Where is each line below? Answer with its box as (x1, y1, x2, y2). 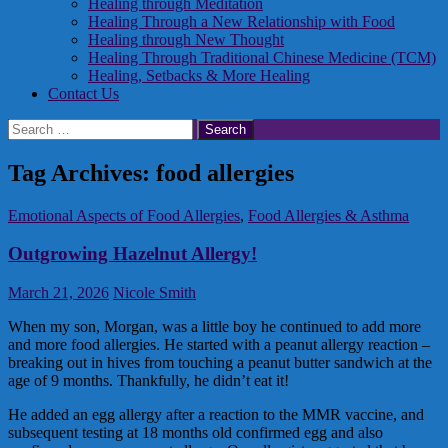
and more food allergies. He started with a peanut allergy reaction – (8, 336, 430, 354)
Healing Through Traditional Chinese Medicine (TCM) (88, 48, 436, 66)
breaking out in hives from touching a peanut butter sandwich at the (8, 354, 432, 372)
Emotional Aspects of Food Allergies (8, 206, 240, 224)
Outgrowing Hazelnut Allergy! (8, 243, 257, 265)
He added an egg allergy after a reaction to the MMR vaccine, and (8, 406, 424, 424)
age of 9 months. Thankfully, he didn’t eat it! (8, 372, 289, 390)
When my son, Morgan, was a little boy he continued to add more (8, 318, 421, 336)
